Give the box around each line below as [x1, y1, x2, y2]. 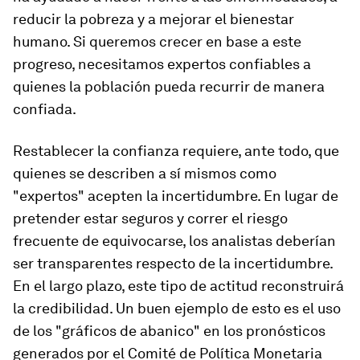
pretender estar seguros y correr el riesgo [13, 210, 288, 227]
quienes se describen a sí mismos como [13, 165, 276, 182]
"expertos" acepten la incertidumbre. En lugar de [13, 187, 338, 204]
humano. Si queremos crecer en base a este [13, 33, 301, 50]
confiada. [13, 100, 76, 117]
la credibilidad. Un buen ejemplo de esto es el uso [13, 300, 341, 317]
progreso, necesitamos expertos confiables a [13, 55, 311, 72]
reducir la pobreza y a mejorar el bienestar [13, 10, 294, 27]
